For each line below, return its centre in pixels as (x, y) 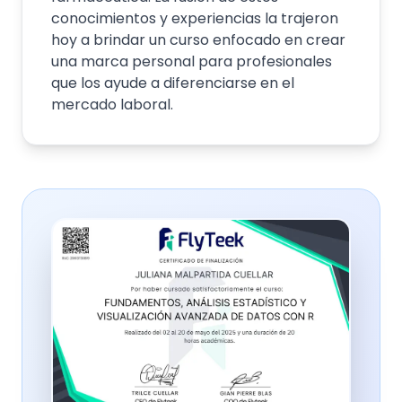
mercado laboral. (112, 105)
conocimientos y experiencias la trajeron (195, 18)
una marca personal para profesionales (192, 61)
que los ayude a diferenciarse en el (173, 83)
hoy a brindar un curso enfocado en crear (198, 40)
